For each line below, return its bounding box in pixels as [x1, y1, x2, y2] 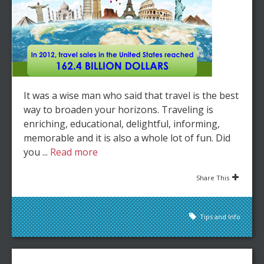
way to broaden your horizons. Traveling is [24, 103, 213, 116]
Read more [50, 145, 98, 159]
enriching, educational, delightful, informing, [24, 117, 220, 130]
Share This [196, 173, 229, 182]
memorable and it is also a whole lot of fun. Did [24, 131, 230, 144]
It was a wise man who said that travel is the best [24, 88, 239, 102]
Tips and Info [200, 212, 240, 221]
